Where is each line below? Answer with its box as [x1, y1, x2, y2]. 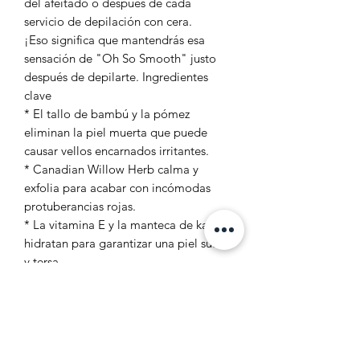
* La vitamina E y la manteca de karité [24, 216, 226, 232]
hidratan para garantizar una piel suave [24, 235, 231, 251]
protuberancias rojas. [24, 198, 136, 214]
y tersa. [24, 253, 62, 269]
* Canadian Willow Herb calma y [24, 161, 198, 177]
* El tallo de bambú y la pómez [24, 105, 190, 121]
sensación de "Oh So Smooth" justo [24, 50, 216, 66]
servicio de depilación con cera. [24, 13, 192, 29]
